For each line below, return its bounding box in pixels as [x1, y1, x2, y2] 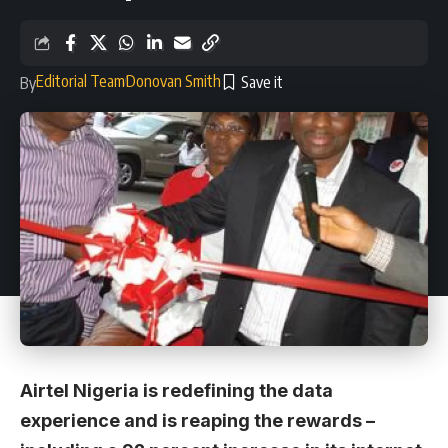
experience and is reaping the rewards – [20, 410, 375, 432]
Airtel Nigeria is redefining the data [20, 380, 333, 402]
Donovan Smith [126, 70, 221, 91]
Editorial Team [36, 70, 125, 91]
